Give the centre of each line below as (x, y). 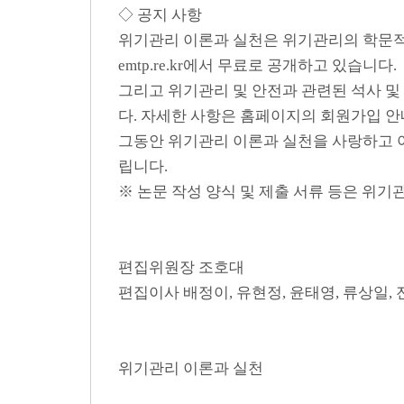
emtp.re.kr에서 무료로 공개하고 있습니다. (257, 65)
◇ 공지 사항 (160, 15)
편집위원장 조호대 (181, 267)
